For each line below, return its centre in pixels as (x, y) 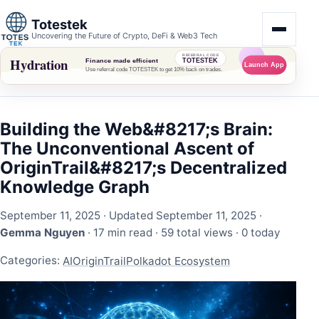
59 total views (197, 233)
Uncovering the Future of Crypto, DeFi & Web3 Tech (124, 36)
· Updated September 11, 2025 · (181, 216)
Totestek (59, 25)
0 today (261, 233)
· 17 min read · (123, 233)
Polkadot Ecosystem (178, 261)
